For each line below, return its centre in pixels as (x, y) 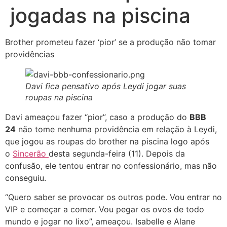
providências (30, 54)
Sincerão (31, 154)
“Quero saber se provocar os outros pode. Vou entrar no (113, 197)
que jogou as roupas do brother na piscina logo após (107, 141)
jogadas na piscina (100, 15)
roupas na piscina (59, 97)
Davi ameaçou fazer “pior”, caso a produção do (97, 117)
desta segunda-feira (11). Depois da (117, 154)
